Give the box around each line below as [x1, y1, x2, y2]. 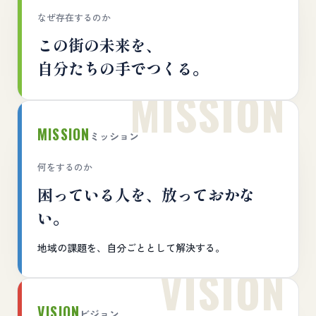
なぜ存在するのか [37, 11, 111, 24]
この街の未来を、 [37, 33, 162, 56]
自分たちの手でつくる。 [37, 56, 208, 79]
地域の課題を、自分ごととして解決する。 [37, 241, 225, 255]
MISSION [37, 123, 90, 145]
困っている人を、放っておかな [37, 183, 255, 205]
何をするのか [37, 160, 92, 174]
